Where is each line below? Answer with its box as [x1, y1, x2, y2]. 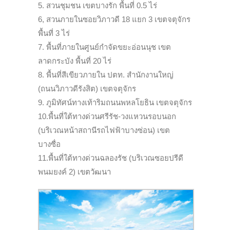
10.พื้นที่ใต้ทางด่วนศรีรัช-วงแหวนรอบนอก [38, 111, 176, 121]
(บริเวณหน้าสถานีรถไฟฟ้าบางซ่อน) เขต [38, 125, 170, 135]
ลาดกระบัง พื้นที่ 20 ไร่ [38, 56, 111, 65]
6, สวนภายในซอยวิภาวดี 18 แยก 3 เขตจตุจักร [38, 14, 190, 24]
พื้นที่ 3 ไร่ [38, 28, 70, 37]
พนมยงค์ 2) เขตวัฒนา [38, 167, 111, 176]
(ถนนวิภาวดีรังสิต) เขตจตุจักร [38, 84, 136, 93]
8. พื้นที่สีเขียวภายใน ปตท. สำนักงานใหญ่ [38, 70, 174, 79]
